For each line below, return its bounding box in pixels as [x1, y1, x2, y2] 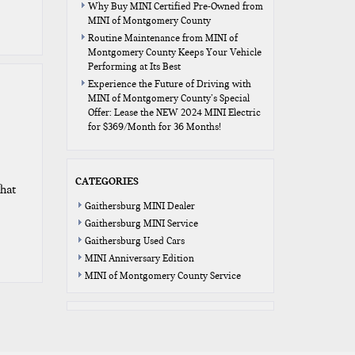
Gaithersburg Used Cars [84, 235, 185, 246]
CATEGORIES [74, 174, 139, 187]
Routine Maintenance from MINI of [87, 32, 238, 44]
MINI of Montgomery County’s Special [87, 93, 250, 104]
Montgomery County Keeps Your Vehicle [87, 47, 261, 58]
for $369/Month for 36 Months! [87, 121, 221, 132]
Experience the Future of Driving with [87, 78, 251, 90]
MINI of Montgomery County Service [84, 270, 241, 281]
